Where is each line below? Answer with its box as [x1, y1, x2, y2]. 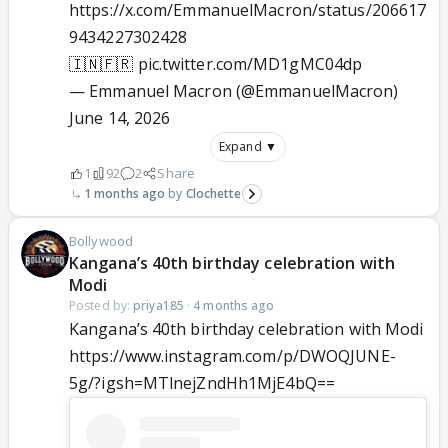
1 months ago [84, 185, 166, 203]
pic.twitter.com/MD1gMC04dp [137, 53, 363, 76]
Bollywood [69, 232, 133, 251]
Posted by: [69, 297, 134, 315]
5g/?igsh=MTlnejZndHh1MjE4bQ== [69, 372, 335, 395]
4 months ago [193, 297, 275, 315]
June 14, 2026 [69, 107, 171, 130]
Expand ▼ [219, 138, 277, 156]
